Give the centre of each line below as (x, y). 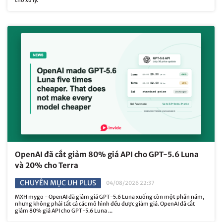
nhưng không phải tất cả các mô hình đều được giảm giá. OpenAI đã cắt (105, 203)
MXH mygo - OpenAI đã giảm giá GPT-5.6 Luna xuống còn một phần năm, (110, 196)
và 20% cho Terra (47, 166)
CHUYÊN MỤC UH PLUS (58, 183)
